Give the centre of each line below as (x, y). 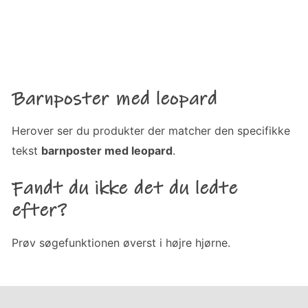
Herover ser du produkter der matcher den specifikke (151, 131)
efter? (40, 211)
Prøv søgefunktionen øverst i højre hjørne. (121, 242)
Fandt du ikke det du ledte (125, 189)
